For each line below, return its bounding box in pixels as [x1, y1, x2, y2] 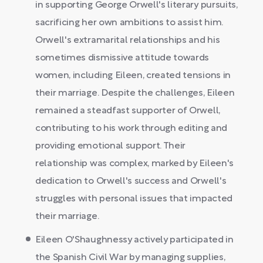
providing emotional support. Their [35, 142, 186, 150]
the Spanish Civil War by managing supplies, [35, 254, 225, 262]
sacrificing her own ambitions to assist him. [35, 19, 223, 27]
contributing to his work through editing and [35, 124, 227, 133]
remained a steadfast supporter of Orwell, [35, 107, 220, 115]
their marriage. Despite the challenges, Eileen [35, 89, 235, 97]
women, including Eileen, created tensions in [35, 72, 231, 80]
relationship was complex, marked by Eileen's [35, 160, 234, 168]
